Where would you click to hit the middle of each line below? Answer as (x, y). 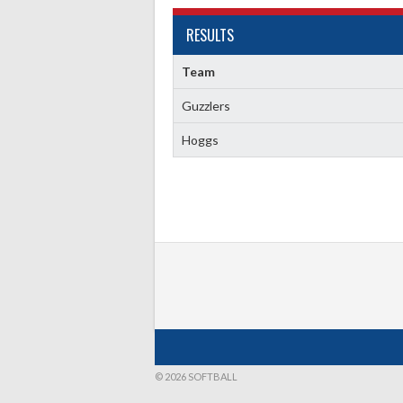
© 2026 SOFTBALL (196, 376)
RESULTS (210, 35)
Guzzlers (206, 106)
